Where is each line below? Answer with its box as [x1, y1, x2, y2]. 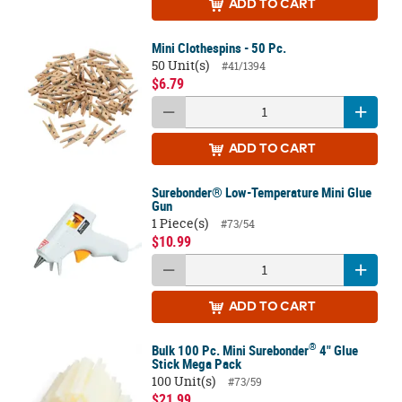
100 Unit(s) [151, 371, 215, 390]
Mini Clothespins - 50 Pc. [151, 39, 286, 57]
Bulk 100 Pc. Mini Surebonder [151, 341, 309, 360]
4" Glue [316, 341, 358, 360]
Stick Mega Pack [151, 354, 241, 373]
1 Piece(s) [151, 214, 208, 232]
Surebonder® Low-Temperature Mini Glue [151, 183, 371, 202]
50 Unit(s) [151, 56, 209, 74]
